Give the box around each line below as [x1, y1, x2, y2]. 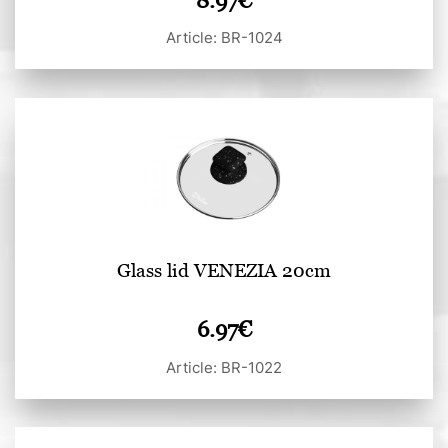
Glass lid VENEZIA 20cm [117, 257, 331, 281]
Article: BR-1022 [166, 357, 282, 377]
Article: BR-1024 [165, 28, 283, 48]
